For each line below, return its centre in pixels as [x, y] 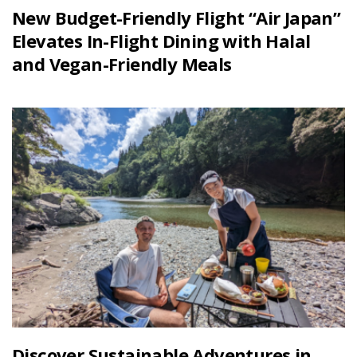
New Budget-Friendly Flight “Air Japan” [177, 18]
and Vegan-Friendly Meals [122, 64]
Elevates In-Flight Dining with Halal [161, 41]
